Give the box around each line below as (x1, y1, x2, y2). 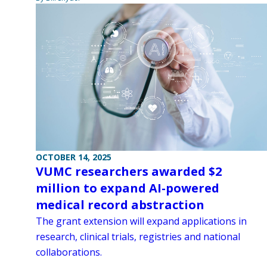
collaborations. (36, 246, 102, 259)
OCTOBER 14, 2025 (36, 151, 111, 163)
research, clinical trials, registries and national (36, 230, 240, 244)
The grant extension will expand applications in (36, 215, 247, 228)
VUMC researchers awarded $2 (36, 163, 222, 180)
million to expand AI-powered (36, 180, 219, 197)
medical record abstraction (36, 197, 204, 213)
